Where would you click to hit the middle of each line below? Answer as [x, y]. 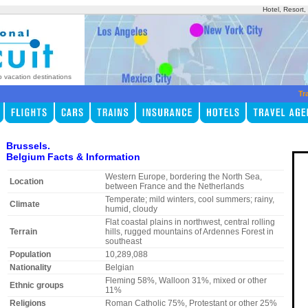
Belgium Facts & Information [73, 157]
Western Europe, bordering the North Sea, [183, 177]
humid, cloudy [131, 209]
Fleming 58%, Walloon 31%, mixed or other [186, 281]
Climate [24, 205]
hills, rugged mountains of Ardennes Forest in [189, 232]
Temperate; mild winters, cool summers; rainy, [189, 200]
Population [30, 255]
